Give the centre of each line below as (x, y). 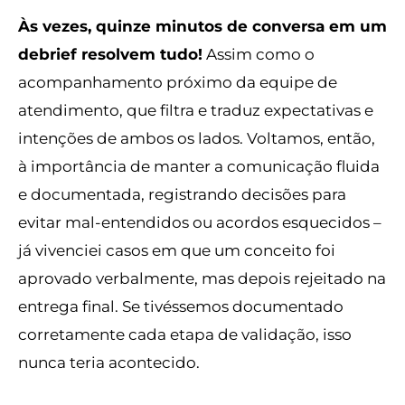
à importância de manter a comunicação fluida (199, 165)
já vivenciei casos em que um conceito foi (177, 250)
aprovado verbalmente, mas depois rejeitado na (202, 278)
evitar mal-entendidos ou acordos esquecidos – (200, 221)
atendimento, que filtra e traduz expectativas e (196, 109)
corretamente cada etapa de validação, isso (185, 334)
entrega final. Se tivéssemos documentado (181, 306)
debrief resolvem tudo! (110, 53)
